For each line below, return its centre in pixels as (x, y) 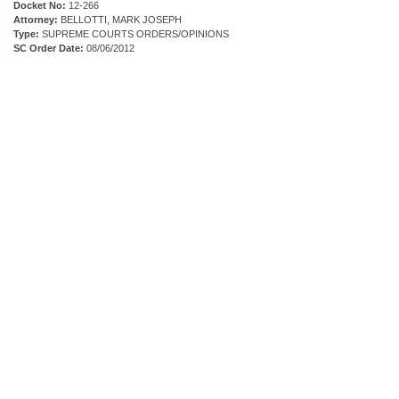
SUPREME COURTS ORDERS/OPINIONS (134, 34)
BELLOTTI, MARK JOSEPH (120, 20)
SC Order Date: (49, 49)
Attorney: (36, 20)
